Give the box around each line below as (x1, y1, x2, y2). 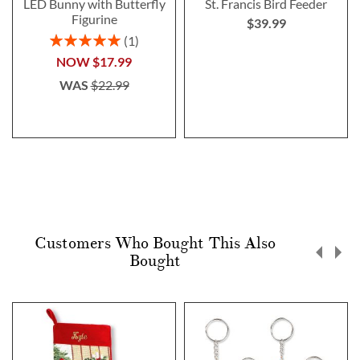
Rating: (48, 31, 84, 45)
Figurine (71, 10, 117, 27)
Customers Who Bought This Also (34, 232, 276, 254)
